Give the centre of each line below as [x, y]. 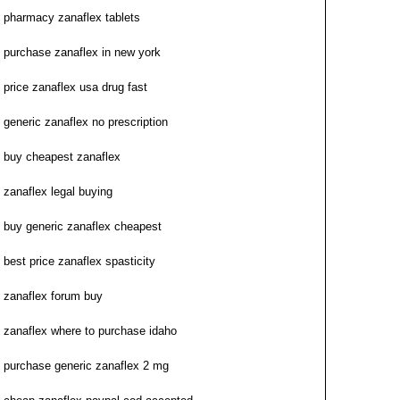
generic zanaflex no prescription [86, 122]
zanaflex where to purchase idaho [90, 331]
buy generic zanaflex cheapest [83, 226]
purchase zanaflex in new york [82, 52]
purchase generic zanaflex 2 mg [86, 366]
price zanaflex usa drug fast [75, 87]
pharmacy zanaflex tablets [72, 17]
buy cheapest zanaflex [62, 157]
